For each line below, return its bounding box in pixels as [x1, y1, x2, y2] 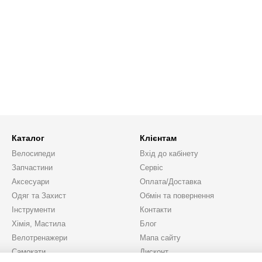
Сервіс [140, 163, 163, 172]
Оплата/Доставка [140, 177, 201, 186]
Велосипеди [12, 149, 55, 158]
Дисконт [140, 247, 168, 256]
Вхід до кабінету [140, 149, 198, 158]
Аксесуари [12, 177, 49, 186]
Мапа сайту [140, 233, 181, 242]
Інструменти [12, 205, 55, 214]
